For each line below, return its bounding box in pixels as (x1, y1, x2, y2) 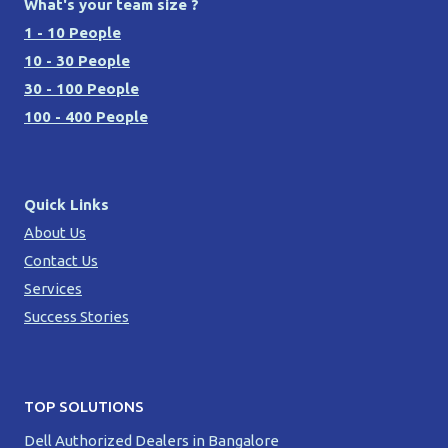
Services (24, 279, 82, 297)
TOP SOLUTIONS (24, 397, 144, 415)
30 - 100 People (24, 79, 139, 97)
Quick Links (24, 195, 109, 213)
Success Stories (24, 307, 129, 325)
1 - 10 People (24, 23, 121, 41)
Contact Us (24, 251, 98, 269)
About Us (24, 223, 86, 241)
